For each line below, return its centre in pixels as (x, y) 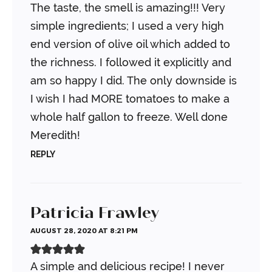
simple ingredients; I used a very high (127, 25)
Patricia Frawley (94, 212)
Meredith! (55, 135)
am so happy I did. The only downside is (134, 80)
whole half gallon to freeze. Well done (129, 117)
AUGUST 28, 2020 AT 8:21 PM (84, 230)
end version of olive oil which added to (130, 44)
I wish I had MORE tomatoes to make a (130, 98)
